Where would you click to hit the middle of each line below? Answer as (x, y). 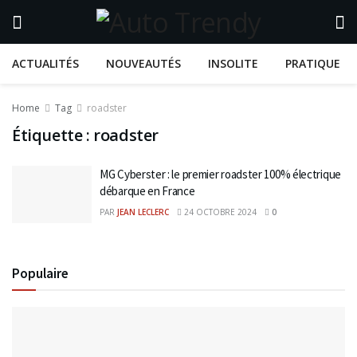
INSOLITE (233, 63)
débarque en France (147, 191)
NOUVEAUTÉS (143, 63)
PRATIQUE (313, 63)
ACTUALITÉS (45, 63)
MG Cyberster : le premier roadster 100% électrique (220, 174)
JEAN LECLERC (143, 212)
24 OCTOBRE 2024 (219, 212)
